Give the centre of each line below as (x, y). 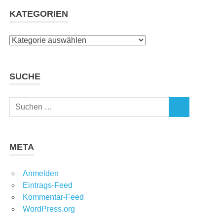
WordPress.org (49, 209)
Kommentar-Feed (53, 197)
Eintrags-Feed (48, 185)
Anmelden (41, 174)
